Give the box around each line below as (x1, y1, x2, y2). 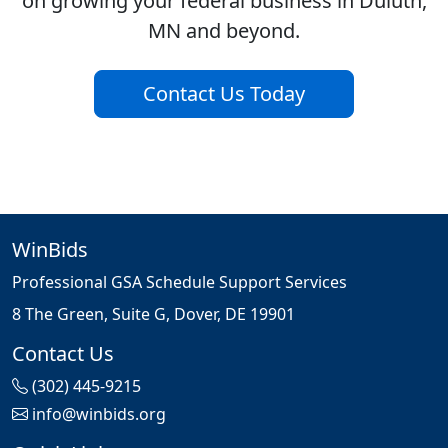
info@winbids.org (32, 403, 166, 426)
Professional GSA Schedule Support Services (12, 271, 347, 294)
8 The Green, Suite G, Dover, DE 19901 (12, 303, 295, 326)
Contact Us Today (143, 80, 305, 108)
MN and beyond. (148, 17, 300, 45)
